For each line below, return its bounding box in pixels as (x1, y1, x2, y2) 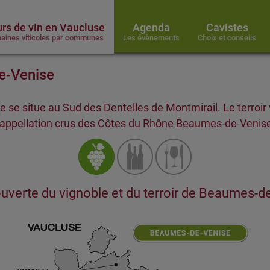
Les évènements (123, 33, 180, 42)
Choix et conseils (198, 33, 256, 42)
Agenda (133, 21, 170, 34)
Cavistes (206, 21, 248, 34)
